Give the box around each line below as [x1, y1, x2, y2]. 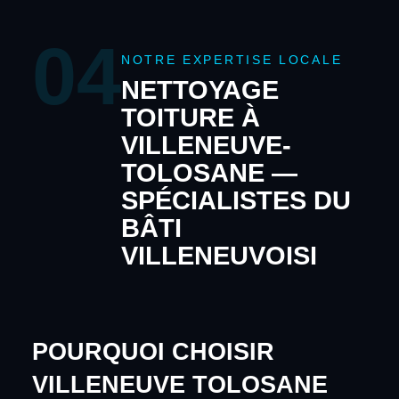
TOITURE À [120, 102, 260, 132]
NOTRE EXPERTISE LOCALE [120, 53, 343, 67]
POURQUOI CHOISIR [31, 338, 274, 365]
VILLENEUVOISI [120, 240, 317, 270]
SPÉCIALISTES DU [120, 185, 351, 215]
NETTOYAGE [120, 75, 279, 104]
